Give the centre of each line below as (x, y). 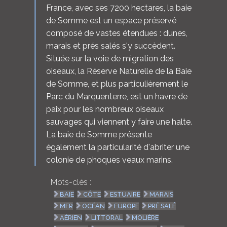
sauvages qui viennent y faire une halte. (119, 122)
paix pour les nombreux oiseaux (105, 109)
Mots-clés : (71, 182)
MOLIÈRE (145, 218)
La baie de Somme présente (99, 134)
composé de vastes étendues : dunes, (117, 33)
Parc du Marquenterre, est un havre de (117, 96)
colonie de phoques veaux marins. (109, 160)
